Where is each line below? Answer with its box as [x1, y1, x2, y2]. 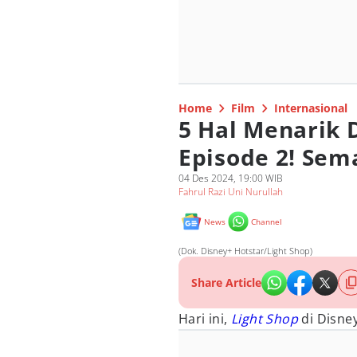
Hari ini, [178, 310, 231, 328]
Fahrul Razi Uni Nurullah [178, 185, 283, 198]
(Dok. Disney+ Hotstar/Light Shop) [178, 245, 312, 257]
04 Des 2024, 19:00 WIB [178, 171, 283, 185]
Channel [251, 216, 282, 227]
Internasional [274, 100, 347, 116]
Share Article [191, 275, 261, 290]
